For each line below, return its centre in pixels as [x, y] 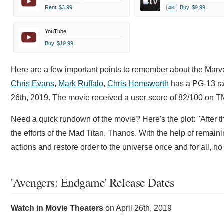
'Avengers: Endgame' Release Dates [93, 182]
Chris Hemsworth [138, 84]
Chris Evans [33, 84]
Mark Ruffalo [81, 84]
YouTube [56, 31]
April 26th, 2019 [144, 208]
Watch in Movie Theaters [57, 208]
